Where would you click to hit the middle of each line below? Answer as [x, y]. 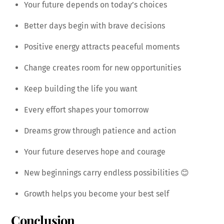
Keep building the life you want [81, 89]
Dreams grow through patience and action [100, 131]
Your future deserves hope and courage [95, 152]
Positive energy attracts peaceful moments [102, 47]
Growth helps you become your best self [96, 194]
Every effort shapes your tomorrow [86, 110]
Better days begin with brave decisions [94, 26]
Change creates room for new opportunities [102, 68]
